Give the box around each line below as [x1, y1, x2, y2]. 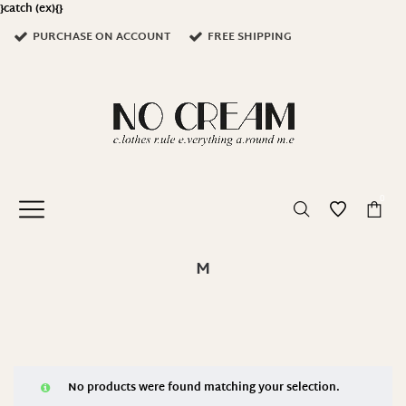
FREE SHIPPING [208, 27, 292, 47]
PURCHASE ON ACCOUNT [33, 27, 170, 47]
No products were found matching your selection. [68, 378, 340, 398]
